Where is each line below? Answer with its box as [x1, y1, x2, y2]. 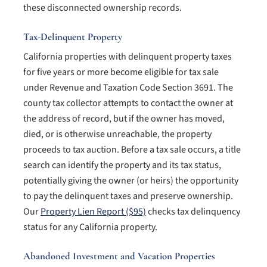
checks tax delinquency [146, 205, 240, 219]
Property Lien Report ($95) [41, 205, 146, 219]
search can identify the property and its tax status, [23, 159, 221, 172]
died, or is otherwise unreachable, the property [23, 128, 212, 141]
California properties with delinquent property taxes [23, 50, 232, 64]
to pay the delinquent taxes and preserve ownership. [23, 190, 233, 203]
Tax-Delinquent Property [23, 30, 122, 44]
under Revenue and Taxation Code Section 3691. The [23, 81, 233, 95]
